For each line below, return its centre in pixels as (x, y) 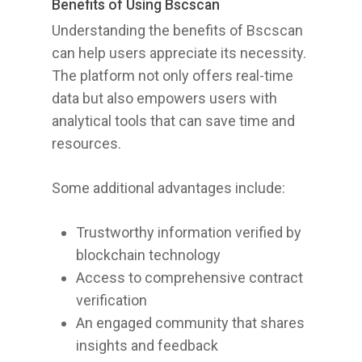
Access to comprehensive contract (189, 278)
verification (112, 300)
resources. (86, 143)
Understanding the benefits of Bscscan (177, 30)
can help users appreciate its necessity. (179, 53)
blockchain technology (148, 255)
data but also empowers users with (164, 98)
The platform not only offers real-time (173, 76)
